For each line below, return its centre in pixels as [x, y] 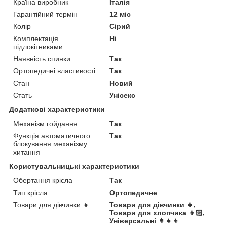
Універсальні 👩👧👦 [145, 221]
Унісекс [123, 95]
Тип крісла [30, 192]
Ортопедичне [134, 192]
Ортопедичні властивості [54, 71]
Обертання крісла [43, 180]
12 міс [120, 14]
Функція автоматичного [52, 136]
